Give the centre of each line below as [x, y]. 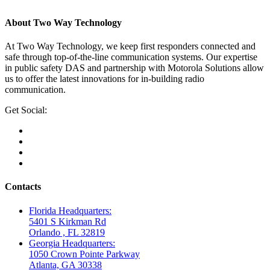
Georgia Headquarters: [72, 243]
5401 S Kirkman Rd [67, 221]
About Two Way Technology [63, 22]
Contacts [23, 187]
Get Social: [26, 110]
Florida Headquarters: [70, 210]
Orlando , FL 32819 [67, 232]
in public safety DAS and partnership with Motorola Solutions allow [134, 68]
